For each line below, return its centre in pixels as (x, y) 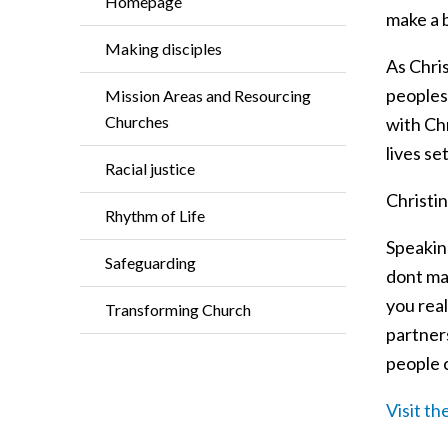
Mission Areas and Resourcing (208, 95)
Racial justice (150, 168)
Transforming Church (178, 309)
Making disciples (163, 48)
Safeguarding (150, 262)
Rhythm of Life (155, 215)
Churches (137, 121)
